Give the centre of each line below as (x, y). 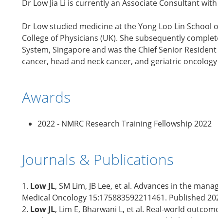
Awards (46, 97)
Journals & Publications (98, 159)
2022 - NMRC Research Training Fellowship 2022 (125, 123)
